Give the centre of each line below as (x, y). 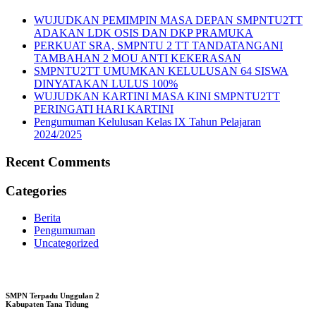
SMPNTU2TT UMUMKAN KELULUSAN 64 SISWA (161, 71)
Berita (47, 218)
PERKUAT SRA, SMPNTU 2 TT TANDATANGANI (158, 46)
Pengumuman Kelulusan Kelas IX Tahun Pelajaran (147, 122)
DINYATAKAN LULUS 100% (106, 84)
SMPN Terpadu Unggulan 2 (53, 296)
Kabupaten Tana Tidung (47, 304)
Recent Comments (58, 162)
